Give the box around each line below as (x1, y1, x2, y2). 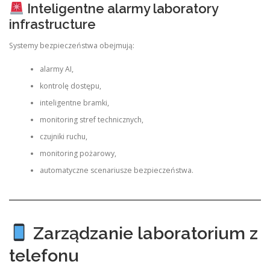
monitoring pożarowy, (39, 148, 116, 159)
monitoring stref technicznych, (39, 114, 143, 125)
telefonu (9, 245, 79, 266)
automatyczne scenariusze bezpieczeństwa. (39, 165, 193, 175)
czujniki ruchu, (39, 131, 87, 142)
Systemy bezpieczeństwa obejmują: (9, 40, 134, 51)
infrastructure (9, 16, 96, 33)
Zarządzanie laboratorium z (28, 223, 258, 244)
